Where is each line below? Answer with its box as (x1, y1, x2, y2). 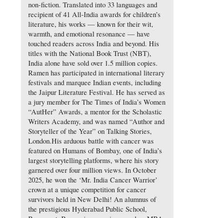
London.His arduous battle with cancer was (28, 136, 154, 146)
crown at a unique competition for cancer (28, 185, 146, 195)
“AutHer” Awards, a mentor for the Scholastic (28, 107, 162, 117)
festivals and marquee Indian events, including (28, 78, 161, 88)
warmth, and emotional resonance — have (28, 29, 150, 39)
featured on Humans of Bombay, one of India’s (28, 146, 162, 156)
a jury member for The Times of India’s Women (28, 97, 165, 107)
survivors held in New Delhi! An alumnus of (28, 195, 156, 204)
